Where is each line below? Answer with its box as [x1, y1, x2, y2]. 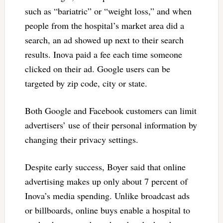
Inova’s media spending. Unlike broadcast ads [24, 190, 190, 202]
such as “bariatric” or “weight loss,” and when [24, 5, 192, 17]
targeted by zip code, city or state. [24, 77, 147, 90]
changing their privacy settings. [24, 133, 138, 146]
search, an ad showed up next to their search [24, 34, 184, 46]
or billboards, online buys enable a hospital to [24, 204, 190, 217]
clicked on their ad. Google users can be [24, 63, 170, 75]
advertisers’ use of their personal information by [24, 119, 197, 131]
